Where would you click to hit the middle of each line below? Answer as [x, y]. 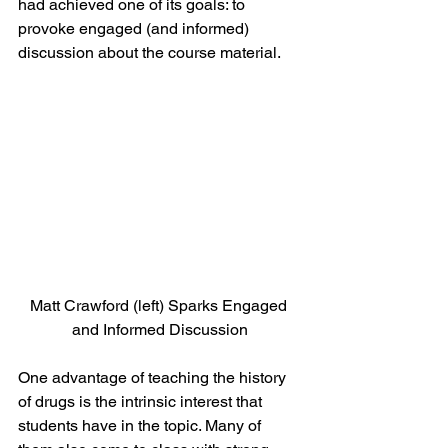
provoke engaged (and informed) [135, 28]
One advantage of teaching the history [154, 377]
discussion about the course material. [149, 52]
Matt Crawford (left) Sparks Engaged [160, 305]
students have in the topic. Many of [141, 425]
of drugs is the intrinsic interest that [142, 401]
